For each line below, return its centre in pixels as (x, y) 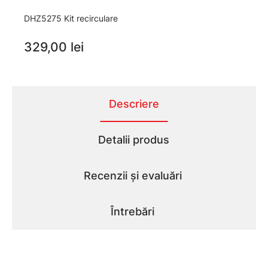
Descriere (134, 104)
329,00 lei (54, 47)
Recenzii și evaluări (133, 176)
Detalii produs (134, 140)
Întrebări (133, 212)
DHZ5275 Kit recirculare (71, 19)
